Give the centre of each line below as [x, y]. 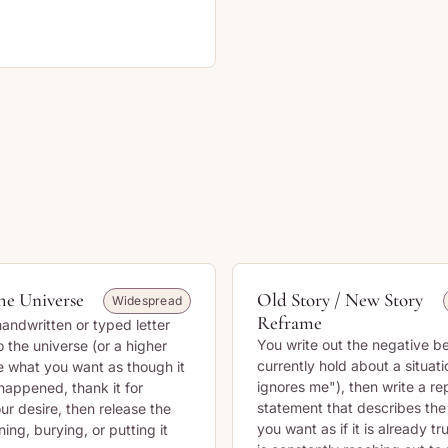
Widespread [146, 300]
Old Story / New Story [340, 299]
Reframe [289, 322]
